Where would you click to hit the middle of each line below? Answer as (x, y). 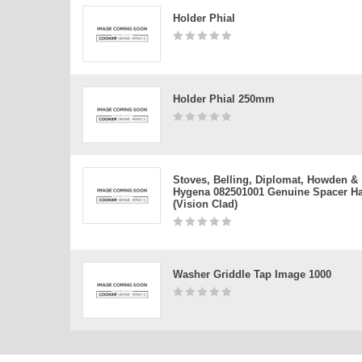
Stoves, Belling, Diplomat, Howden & (265, 180)
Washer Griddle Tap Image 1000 (252, 274)
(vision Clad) (205, 204)
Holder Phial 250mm (224, 99)
